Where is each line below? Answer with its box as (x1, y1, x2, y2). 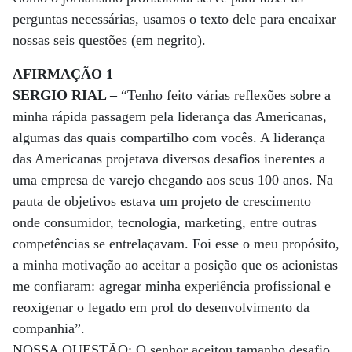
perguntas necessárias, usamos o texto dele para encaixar (13, 11, 336, 27)
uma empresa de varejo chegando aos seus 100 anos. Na (13, 172, 333, 188)
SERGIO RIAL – (13, 87, 117, 103)
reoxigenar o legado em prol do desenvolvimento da (13, 299, 310, 315)
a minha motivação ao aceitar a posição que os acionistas (13, 257, 338, 273)
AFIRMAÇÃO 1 (13, 66, 113, 82)
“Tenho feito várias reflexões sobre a (117, 87, 331, 103)
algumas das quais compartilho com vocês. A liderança (13, 130, 325, 145)
